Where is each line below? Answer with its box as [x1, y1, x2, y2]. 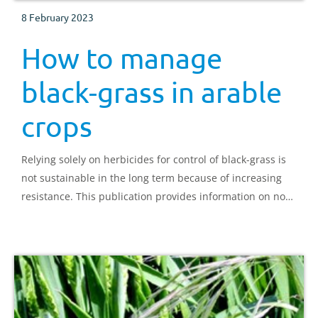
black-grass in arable [21, 75, 282, 109]
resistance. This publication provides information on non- [21, 189, 295, 203]
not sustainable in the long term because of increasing [21, 170, 282, 185]
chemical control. [21, 207, 103, 221]
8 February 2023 [21, 10, 94, 23]
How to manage [21, 40, 222, 75]
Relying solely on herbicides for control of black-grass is [21, 152, 286, 166]
